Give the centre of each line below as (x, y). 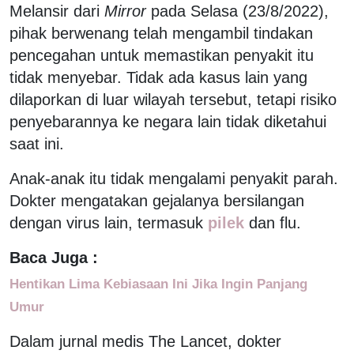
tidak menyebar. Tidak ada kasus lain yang (158, 77)
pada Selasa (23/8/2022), (237, 11)
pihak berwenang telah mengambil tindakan (161, 33)
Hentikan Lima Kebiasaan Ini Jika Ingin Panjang (158, 283)
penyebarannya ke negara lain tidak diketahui (168, 121)
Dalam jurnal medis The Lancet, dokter (145, 341)
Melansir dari (57, 11)
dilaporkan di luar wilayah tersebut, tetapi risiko (173, 99)
